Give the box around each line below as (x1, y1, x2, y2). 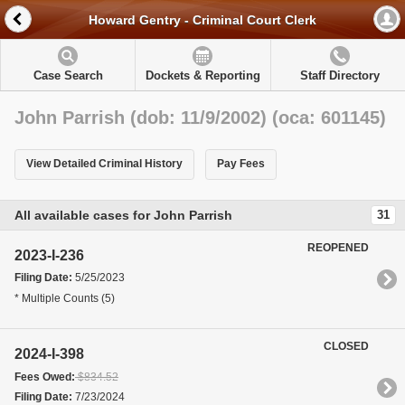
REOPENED (307, 240, 370, 254)
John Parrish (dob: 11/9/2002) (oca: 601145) (14, 108, 386, 127)
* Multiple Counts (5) (14, 291, 115, 305)
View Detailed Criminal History (26, 157, 183, 171)
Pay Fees (216, 157, 265, 171)
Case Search (33, 69, 103, 82)
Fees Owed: (14, 370, 75, 383)
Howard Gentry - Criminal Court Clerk (89, 13, 316, 28)
